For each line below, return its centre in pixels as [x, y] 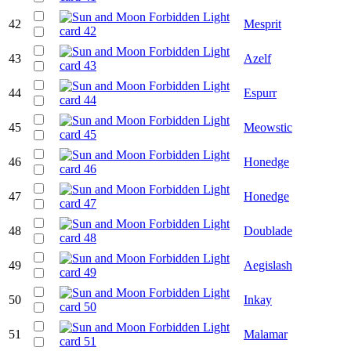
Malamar [266, 334]
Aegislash [268, 265]
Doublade [268, 230]
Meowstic [268, 127]
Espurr [260, 92]
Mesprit [262, 24]
